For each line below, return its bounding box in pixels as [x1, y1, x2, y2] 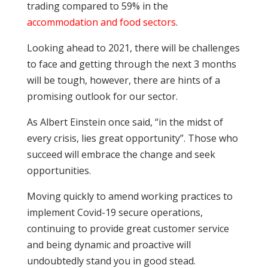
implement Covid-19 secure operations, [26, 205, 203, 219]
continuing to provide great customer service [26, 221, 229, 235]
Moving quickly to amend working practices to [26, 189, 233, 203]
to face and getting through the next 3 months [26, 57, 236, 71]
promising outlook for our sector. [26, 89, 178, 103]
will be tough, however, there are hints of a [26, 73, 220, 87]
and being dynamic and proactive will [26, 237, 191, 251]
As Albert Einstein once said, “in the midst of [26, 115, 223, 129]
